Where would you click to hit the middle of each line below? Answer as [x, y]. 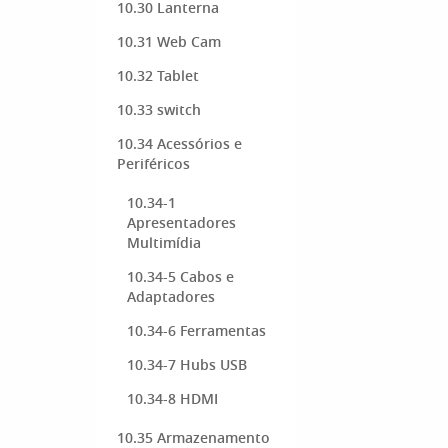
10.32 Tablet [158, 75]
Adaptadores [171, 296]
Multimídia [164, 242]
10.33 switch [159, 109]
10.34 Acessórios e [179, 143]
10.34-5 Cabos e [180, 276]
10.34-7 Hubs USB [187, 364]
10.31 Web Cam [169, 41]
